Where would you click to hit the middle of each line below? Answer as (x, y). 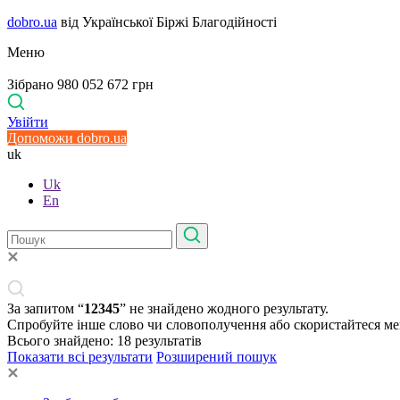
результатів (168, 341)
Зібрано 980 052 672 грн (80, 84)
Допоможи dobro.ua (67, 138)
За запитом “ (46, 308)
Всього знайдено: (62, 341)
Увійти (28, 122)
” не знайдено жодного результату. (224, 308)
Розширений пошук (217, 357)
